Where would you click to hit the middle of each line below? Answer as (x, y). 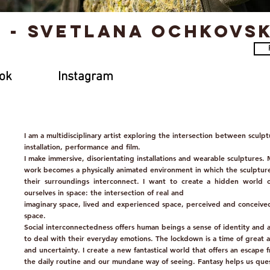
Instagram (86, 77)
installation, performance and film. (82, 146)
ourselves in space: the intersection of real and (104, 192)
